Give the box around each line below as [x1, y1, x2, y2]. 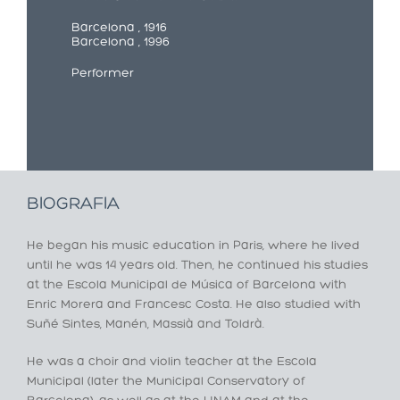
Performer [71, 67, 134, 81]
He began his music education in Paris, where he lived [27, 239, 360, 254]
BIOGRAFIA [27, 196, 120, 214]
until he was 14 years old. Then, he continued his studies [27, 259, 368, 273]
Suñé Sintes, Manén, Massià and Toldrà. [27, 318, 264, 332]
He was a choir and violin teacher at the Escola [27, 355, 317, 370]
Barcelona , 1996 [71, 36, 170, 50]
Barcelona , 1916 [71, 21, 167, 36]
